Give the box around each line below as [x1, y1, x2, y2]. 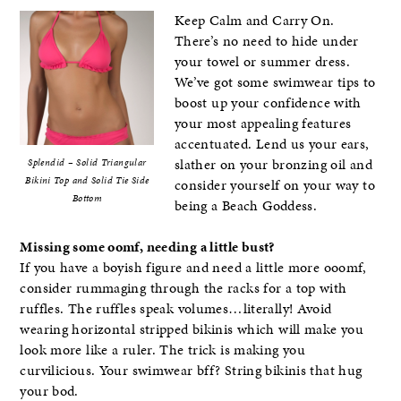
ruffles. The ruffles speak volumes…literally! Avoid [20, 299, 332, 319]
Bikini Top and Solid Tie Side [25, 172, 149, 187]
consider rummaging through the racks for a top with [20, 278, 347, 298]
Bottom [72, 190, 103, 205]
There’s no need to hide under [174, 30, 359, 51]
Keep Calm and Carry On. [174, 10, 335, 30]
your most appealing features [174, 113, 352, 133]
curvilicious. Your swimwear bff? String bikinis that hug [20, 361, 363, 380]
